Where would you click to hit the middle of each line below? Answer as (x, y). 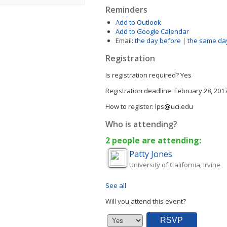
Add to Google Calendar (152, 31)
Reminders (126, 10)
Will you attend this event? (145, 201)
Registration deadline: (139, 91)
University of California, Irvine (175, 165)
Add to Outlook (138, 22)
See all (116, 185)
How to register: (129, 106)
